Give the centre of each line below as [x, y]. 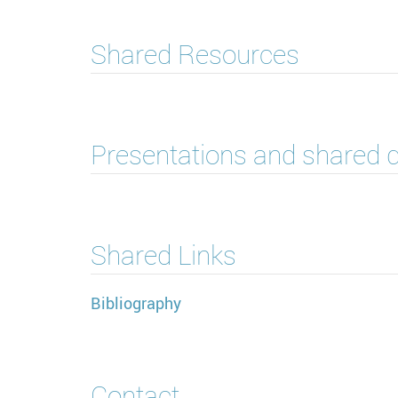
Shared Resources [195, 55]
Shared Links [163, 255]
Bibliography [136, 303]
